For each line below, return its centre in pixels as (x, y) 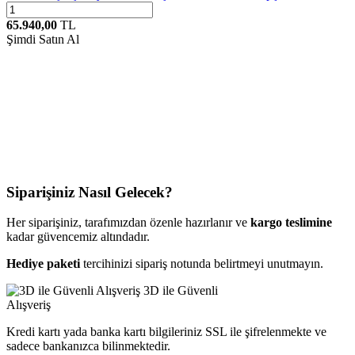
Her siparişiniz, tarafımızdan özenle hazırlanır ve (128, 223)
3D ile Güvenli (181, 291)
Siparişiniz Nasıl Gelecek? (90, 192)
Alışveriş (29, 305)
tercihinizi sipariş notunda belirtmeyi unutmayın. (202, 264)
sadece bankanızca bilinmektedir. (88, 346)
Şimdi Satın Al (43, 39)
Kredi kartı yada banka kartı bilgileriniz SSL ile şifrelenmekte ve (166, 332)
